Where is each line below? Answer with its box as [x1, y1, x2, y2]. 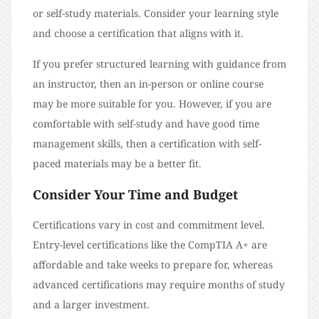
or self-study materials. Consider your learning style [33, 6, 278, 21]
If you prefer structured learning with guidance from [33, 57, 286, 71]
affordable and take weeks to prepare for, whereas [33, 258, 273, 272]
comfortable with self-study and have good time [33, 117, 259, 131]
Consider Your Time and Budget [33, 186, 238, 204]
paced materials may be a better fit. [33, 157, 202, 171]
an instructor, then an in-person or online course [33, 77, 263, 91]
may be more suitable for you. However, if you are [33, 97, 271, 111]
